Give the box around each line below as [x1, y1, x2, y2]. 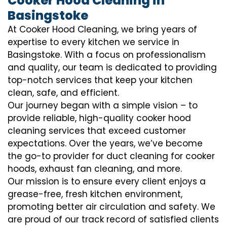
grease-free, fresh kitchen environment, [8, 188, 182, 201]
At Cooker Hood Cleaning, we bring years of [8, 23, 197, 36]
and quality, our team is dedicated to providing [8, 61, 217, 74]
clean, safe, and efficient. [8, 87, 119, 99]
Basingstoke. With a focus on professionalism [8, 49, 206, 61]
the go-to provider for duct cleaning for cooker [8, 150, 215, 163]
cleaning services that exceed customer [8, 125, 186, 137]
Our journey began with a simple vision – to [8, 99, 198, 112]
